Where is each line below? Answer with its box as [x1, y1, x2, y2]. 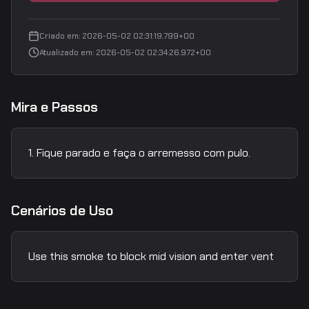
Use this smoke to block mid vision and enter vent [28, 249, 274, 263]
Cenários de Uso [11, 201, 113, 219]
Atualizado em [39, 47, 92, 58]
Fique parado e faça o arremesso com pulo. [37, 146, 250, 160]
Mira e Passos [11, 98, 98, 116]
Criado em [39, 30, 79, 41]
